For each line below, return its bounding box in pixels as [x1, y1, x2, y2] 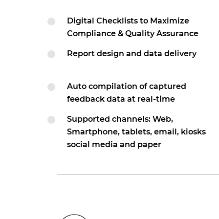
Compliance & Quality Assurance [67, 29, 198, 38]
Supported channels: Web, [67, 114, 173, 124]
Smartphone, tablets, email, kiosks [67, 127, 206, 136]
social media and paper [67, 140, 161, 149]
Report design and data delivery [67, 49, 197, 58]
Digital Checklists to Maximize [67, 16, 189, 25]
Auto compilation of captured [67, 82, 186, 91]
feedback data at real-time [67, 94, 175, 104]
